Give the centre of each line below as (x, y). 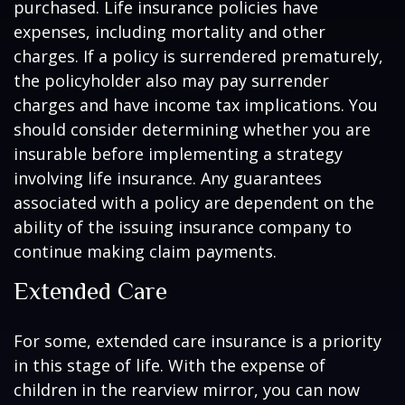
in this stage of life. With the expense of (170, 365)
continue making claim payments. (145, 251)
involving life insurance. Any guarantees (168, 178)
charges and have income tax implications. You (196, 105)
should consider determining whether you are (192, 129)
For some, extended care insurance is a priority (198, 341)
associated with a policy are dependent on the (194, 202)
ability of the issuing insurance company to (183, 227)
